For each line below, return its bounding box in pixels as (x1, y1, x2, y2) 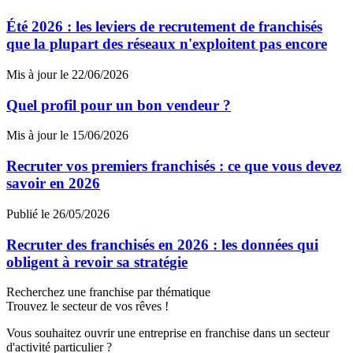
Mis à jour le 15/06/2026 (6, 128, 128, 143)
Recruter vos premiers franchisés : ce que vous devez (6, 158, 341, 175)
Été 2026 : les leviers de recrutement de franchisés (6, 18, 322, 35)
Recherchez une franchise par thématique (6, 285, 210, 299)
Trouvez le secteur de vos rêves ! (6, 299, 169, 314)
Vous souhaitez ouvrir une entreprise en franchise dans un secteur (6, 326, 329, 340)
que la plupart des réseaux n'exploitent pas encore (6, 35, 327, 53)
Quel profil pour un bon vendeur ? (6, 96, 231, 113)
